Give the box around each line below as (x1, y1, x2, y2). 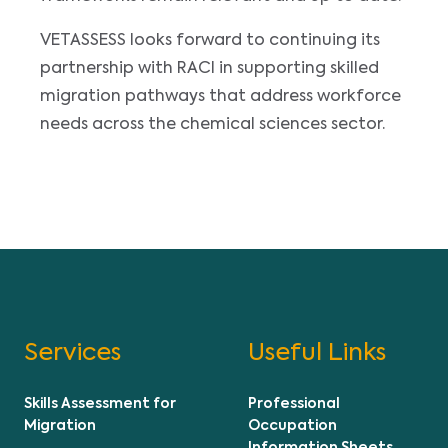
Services (24, 340, 121, 365)
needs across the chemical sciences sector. (40, 116, 385, 133)
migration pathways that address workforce (40, 88, 401, 105)
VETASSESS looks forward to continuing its (40, 32, 380, 49)
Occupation (248, 418, 337, 433)
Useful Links (248, 340, 386, 365)
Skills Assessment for (24, 396, 176, 411)
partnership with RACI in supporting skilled (40, 60, 379, 77)
